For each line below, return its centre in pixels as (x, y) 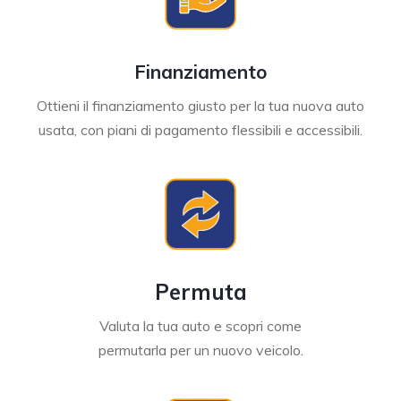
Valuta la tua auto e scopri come (200, 325)
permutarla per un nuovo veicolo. (200, 350)
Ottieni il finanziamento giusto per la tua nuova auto (200, 105)
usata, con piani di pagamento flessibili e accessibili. (200, 129)
